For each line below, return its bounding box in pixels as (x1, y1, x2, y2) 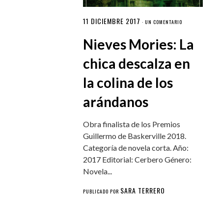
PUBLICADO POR (83, 188, 121, 195)
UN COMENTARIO (145, 18, 183, 26)
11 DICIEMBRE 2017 (83, 16, 141, 27)
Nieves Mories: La (83, 36, 194, 53)
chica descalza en (83, 55, 191, 72)
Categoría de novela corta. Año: (83, 143, 189, 153)
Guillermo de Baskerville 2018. (83, 131, 187, 141)
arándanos (83, 93, 149, 110)
